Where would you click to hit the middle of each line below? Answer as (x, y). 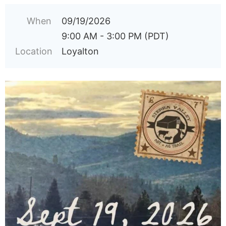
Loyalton (80, 51)
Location (34, 51)
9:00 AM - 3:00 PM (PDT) (115, 36)
